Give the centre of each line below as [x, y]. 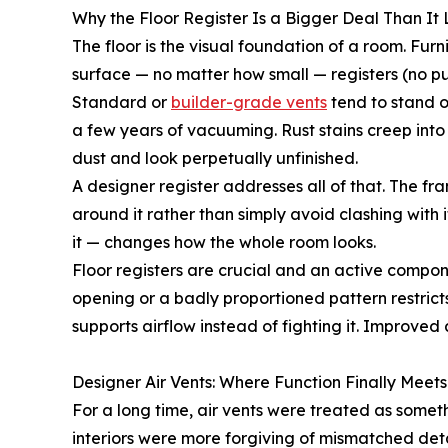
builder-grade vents [249, 102]
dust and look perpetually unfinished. [215, 158]
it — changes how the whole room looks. [224, 242]
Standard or [121, 102]
